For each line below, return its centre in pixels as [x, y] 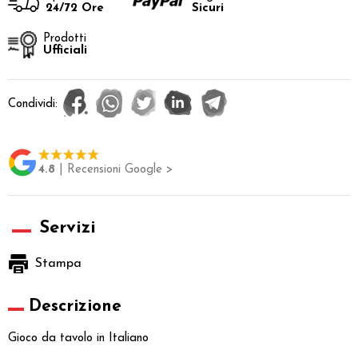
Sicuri [208, 8]
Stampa [58, 263]
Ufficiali [65, 50]
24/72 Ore [75, 8]
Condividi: [33, 105]
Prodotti [65, 38]
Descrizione [75, 306]
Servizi [68, 228]
